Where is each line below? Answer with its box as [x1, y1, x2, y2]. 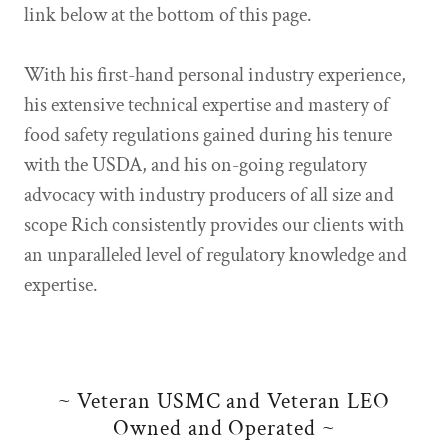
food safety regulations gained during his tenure [24, 122, 392, 148]
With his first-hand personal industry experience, [24, 62, 406, 88]
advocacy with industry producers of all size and [24, 182, 394, 208]
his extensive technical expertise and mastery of [24, 92, 389, 118]
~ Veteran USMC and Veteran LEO [57, 387, 391, 416]
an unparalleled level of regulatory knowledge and [24, 242, 407, 268]
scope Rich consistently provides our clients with [24, 212, 404, 238]
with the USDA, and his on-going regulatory [24, 152, 367, 178]
